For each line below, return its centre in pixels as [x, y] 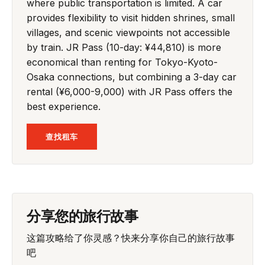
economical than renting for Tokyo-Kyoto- [122, 62]
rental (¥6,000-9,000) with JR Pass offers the [130, 91]
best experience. [64, 106]
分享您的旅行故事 [83, 215]
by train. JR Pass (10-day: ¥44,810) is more [124, 47]
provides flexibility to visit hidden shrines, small [131, 17]
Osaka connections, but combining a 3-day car [132, 77]
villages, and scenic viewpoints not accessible [128, 32]
